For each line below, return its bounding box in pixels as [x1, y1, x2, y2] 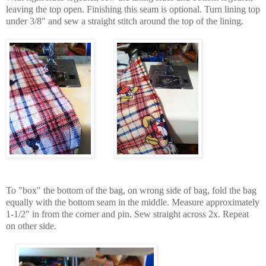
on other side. [6, 220, 56, 231]
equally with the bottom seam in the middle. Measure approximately [6, 197, 259, 207]
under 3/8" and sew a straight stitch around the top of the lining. [6, 15, 243, 26]
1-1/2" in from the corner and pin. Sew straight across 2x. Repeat [6, 208, 249, 219]
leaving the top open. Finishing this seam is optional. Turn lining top [6, 4, 260, 14]
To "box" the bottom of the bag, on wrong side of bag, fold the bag [6, 185, 256, 195]
